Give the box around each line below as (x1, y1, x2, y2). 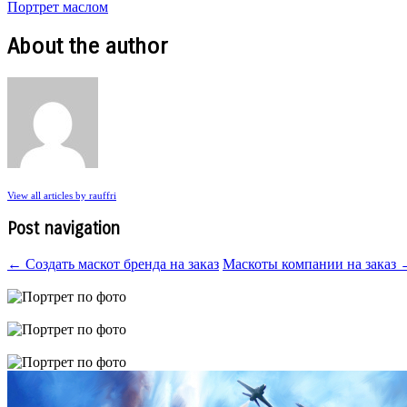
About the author (7, 33, 167, 59)
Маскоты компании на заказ (223, 256, 400, 273)
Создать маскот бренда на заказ (22, 256, 219, 273)
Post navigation (7, 219, 120, 240)
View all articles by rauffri (7, 189, 116, 201)
